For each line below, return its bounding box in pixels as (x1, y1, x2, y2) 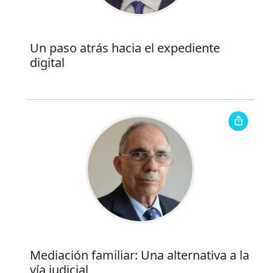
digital (29, 54, 65, 71)
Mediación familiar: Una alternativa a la (29, 247, 249, 264)
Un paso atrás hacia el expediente (29, 40, 220, 57)
